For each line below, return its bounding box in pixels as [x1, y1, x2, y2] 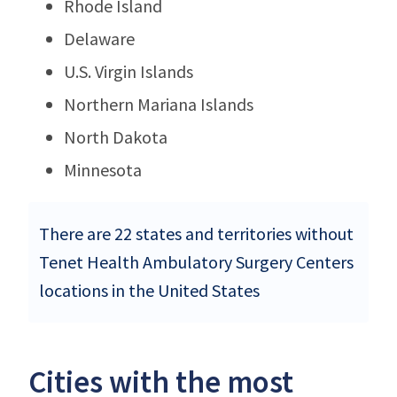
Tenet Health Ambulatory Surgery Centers [39, 250, 354, 273]
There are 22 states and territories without [39, 222, 354, 245]
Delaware [64, 27, 135, 50]
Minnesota [64, 158, 142, 181]
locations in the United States [39, 278, 260, 301]
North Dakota [64, 125, 167, 148]
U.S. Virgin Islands [64, 59, 193, 82]
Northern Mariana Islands [64, 92, 253, 115]
